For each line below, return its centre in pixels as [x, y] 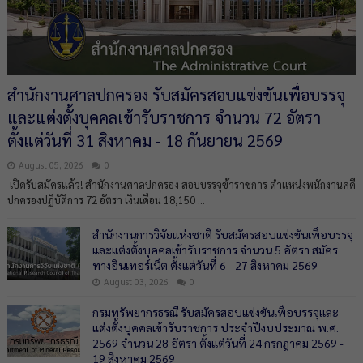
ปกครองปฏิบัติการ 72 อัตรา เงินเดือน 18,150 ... [106, 200]
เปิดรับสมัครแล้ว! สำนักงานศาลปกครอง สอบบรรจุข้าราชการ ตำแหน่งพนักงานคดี [181, 184]
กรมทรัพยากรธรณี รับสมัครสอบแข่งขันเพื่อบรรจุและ [215, 312]
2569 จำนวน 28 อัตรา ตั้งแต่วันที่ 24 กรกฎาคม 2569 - [218, 343]
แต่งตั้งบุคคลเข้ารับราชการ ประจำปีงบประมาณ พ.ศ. [215, 327]
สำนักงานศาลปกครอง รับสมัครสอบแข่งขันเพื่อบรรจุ [176, 95]
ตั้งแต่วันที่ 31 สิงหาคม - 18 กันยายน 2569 [145, 140]
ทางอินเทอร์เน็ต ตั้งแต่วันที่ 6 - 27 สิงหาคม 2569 [205, 265]
